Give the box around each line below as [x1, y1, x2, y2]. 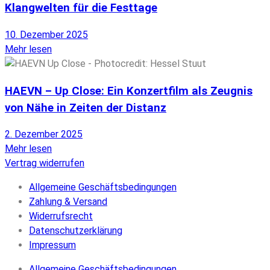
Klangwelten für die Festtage [5, 1, 157, 15]
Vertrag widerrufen [5, 157, 84, 169]
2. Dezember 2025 [5, 128, 83, 140]
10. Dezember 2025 [5, 29, 88, 40]
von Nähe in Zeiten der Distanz [5, 101, 166, 115]
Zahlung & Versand [29, 196, 107, 208]
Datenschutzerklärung [29, 225, 122, 237]
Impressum [29, 239, 76, 251]
